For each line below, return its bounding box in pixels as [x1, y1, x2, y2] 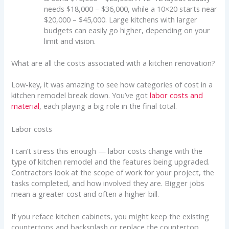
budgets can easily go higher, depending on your [44, 25, 211, 35]
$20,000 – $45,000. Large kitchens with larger [44, 14, 198, 25]
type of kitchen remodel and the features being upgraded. [11, 156, 210, 167]
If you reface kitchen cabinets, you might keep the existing [11, 211, 210, 222]
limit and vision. [44, 35, 96, 46]
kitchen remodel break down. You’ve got [11, 90, 150, 101]
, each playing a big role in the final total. [39, 101, 177, 111]
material [11, 101, 40, 111]
